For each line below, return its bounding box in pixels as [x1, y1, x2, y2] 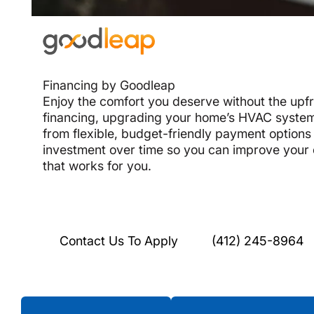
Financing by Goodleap [43, 78, 176, 93]
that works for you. [43, 158, 152, 174]
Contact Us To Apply [60, 233, 179, 248]
